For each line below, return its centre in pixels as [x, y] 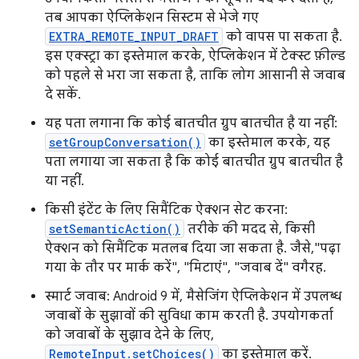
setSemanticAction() [115, 229]
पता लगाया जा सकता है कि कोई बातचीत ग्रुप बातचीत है [194, 162]
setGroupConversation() [125, 143]
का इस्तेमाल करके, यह [268, 143]
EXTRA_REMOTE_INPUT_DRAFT [134, 37]
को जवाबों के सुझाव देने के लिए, [129, 335]
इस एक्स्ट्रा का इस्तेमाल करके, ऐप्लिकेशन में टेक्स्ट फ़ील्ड [195, 56]
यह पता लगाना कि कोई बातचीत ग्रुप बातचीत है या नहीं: [191, 124]
